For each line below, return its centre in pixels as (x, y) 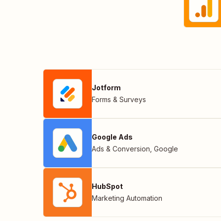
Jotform (106, 87)
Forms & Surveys (119, 99)
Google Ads (112, 137)
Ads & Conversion (121, 148)
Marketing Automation (127, 198)
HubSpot (107, 186)
